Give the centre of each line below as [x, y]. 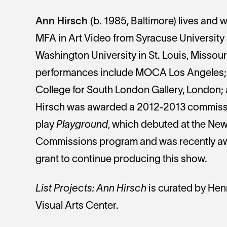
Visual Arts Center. [77, 206]
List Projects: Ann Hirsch [91, 189]
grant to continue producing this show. [121, 160]
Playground [82, 125]
